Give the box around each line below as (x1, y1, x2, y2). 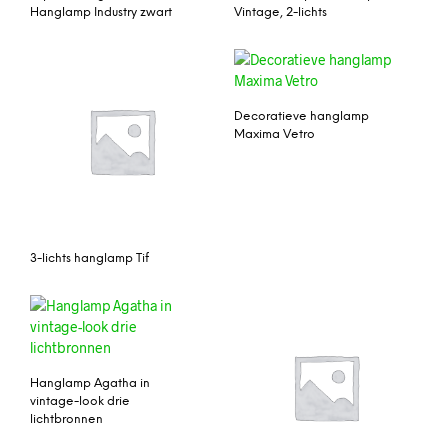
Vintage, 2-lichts (234, 6, 327, 20)
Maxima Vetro (234, 128, 315, 141)
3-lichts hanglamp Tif (30, 252, 149, 265)
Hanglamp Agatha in (30, 376, 150, 390)
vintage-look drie (30, 394, 130, 408)
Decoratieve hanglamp (234, 110, 369, 123)
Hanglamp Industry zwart (30, 6, 172, 20)
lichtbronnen (30, 412, 103, 426)
